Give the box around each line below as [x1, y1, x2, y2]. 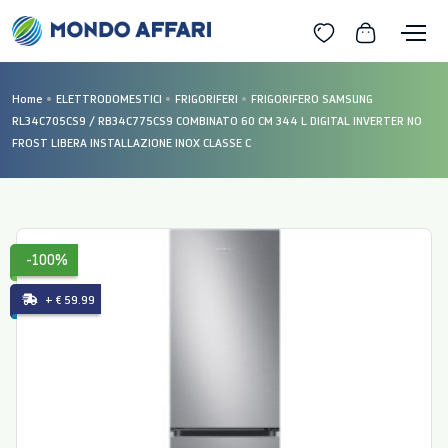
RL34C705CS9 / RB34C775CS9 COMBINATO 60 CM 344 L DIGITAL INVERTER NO [12, 113, 422, 128]
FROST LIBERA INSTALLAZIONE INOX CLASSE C [12, 135, 251, 150]
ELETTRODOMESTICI [56, 91, 162, 106]
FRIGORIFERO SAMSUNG [251, 91, 373, 106]
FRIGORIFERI [175, 91, 238, 106]
